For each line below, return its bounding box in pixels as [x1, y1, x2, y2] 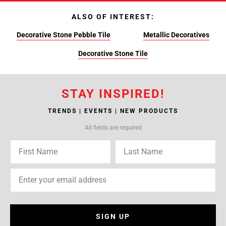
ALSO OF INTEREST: [72, 13, 154, 21]
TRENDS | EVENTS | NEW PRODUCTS [48, 107, 178, 115]
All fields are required [84, 124, 142, 131]
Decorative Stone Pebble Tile [16, 31, 110, 39]
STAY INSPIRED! [61, 87, 165, 101]
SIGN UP [96, 212, 130, 220]
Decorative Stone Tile [78, 49, 148, 58]
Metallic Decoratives [143, 31, 210, 39]
